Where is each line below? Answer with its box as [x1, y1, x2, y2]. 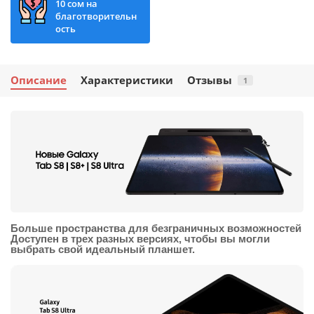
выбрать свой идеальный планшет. [11, 243, 195, 255]
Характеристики [81, 72, 173, 88]
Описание [11, 72, 67, 88]
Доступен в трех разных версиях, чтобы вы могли [11, 232, 270, 245]
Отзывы [187, 72, 232, 88]
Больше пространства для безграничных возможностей [11, 221, 301, 234]
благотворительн [55, 9, 137, 22]
